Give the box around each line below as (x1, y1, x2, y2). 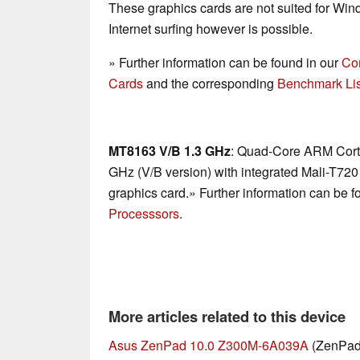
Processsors (108, 204, 179, 223)
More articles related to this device (108, 305, 346, 328)
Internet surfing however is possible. (108, 19, 313, 39)
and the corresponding (143, 74, 277, 93)
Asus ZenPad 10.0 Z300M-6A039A (108, 336, 309, 355)
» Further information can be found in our (108, 53, 342, 72)
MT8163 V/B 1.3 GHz (108, 141, 231, 161)
